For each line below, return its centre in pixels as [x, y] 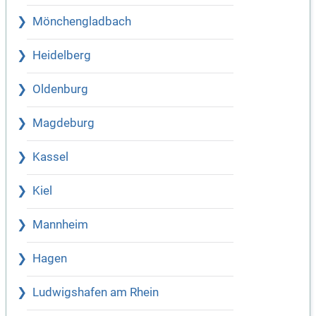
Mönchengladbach [82, 22]
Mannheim [60, 225]
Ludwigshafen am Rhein [96, 293]
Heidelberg [62, 56]
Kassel [50, 157]
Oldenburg [60, 90]
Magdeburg [63, 123]
